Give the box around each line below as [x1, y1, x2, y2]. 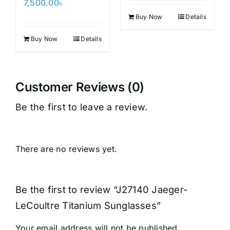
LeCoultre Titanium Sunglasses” [15, 199, 161, 211]
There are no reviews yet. [15, 143, 117, 154]
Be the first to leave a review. [15, 101, 148, 112]
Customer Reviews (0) [15, 79, 144, 94]
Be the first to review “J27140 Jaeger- [15, 183, 188, 195]
